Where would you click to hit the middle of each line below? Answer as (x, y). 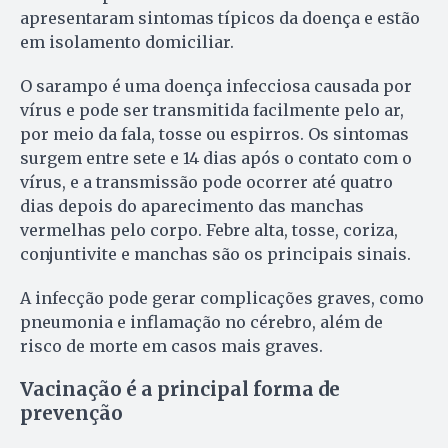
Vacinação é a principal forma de (180, 389)
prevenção (71, 413)
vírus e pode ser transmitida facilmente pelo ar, (212, 109)
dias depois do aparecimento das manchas (192, 205)
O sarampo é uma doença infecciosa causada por (216, 85)
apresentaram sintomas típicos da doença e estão (220, 17)
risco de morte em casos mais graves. (171, 345)
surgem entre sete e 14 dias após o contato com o (216, 157)
